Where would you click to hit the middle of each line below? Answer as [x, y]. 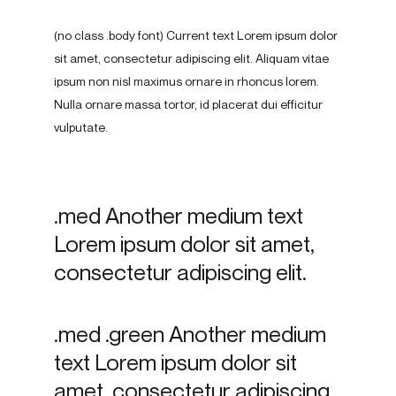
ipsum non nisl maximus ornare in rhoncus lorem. [186, 81]
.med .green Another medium [190, 333]
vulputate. [80, 127]
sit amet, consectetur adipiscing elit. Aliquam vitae [191, 58]
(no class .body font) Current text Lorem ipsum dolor [195, 35]
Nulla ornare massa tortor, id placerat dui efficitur [188, 104]
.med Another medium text [178, 216]
